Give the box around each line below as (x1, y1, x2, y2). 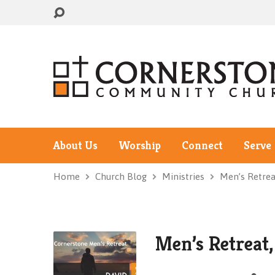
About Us (53, 138, 98, 152)
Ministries (162, 171, 204, 182)
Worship (118, 138, 161, 152)
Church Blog (95, 171, 147, 182)
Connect (182, 138, 223, 152)
